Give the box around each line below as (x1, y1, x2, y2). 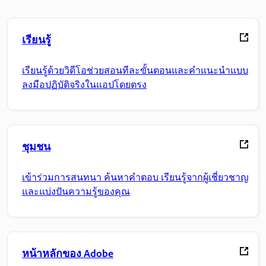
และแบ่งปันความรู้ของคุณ (22, 186, 130, 198)
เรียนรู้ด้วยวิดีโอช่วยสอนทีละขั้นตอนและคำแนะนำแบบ (22, 65, 248, 77)
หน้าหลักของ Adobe (22, 246, 113, 260)
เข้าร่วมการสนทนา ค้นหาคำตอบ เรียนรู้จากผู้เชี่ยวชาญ (22, 172, 249, 183)
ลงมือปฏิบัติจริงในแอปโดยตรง (22, 79, 147, 91)
